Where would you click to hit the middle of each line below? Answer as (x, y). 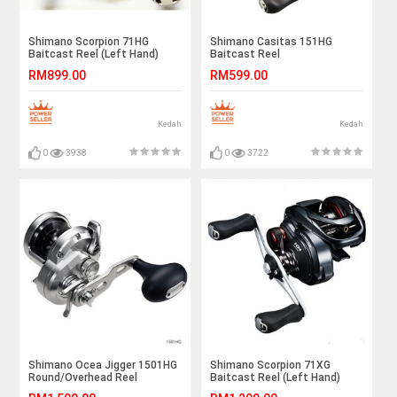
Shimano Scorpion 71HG (89, 41)
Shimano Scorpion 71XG (271, 365)
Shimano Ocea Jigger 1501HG (103, 365)
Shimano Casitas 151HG (272, 41)
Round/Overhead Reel (83, 377)
